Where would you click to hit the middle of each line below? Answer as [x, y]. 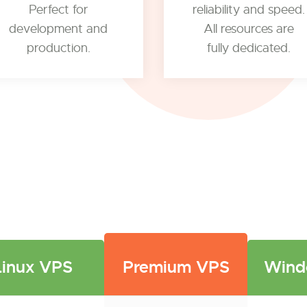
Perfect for [58, 10]
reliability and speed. [248, 10]
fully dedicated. [248, 48]
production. [58, 48]
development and [59, 29]
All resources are [248, 29]
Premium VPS [176, 267]
